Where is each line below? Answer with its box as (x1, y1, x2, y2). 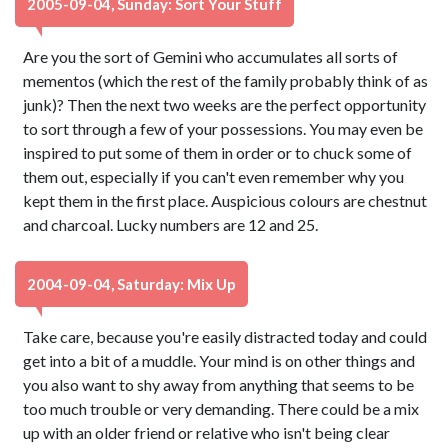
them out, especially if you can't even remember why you (23, 167, 405, 186)
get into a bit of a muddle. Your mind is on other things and (23, 351, 416, 370)
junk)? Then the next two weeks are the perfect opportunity (23, 95, 427, 114)
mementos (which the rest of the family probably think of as (23, 71, 429, 90)
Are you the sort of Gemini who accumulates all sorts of (23, 47, 399, 66)
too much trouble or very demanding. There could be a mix (23, 399, 420, 418)
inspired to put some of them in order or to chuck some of (23, 143, 413, 162)
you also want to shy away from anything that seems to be (23, 375, 415, 394)
